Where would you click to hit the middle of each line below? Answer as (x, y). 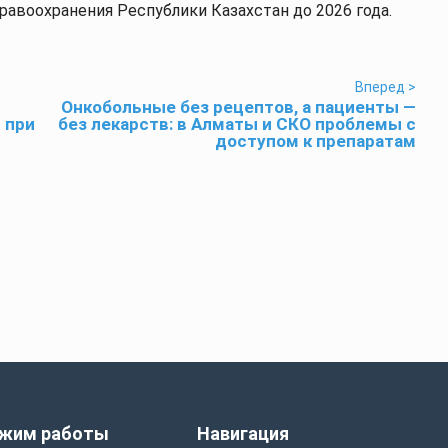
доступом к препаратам (315, 141)
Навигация (243, 433)
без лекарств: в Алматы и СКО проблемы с (237, 124)
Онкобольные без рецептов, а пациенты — (238, 107)
